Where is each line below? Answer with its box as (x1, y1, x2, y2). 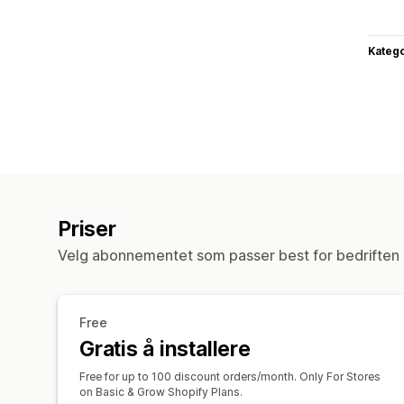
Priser (58, 216, 116, 242)
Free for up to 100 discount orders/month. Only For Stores (79, 369, 381, 383)
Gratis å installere (79, 335, 251, 362)
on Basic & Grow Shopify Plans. (79, 384, 243, 399)
